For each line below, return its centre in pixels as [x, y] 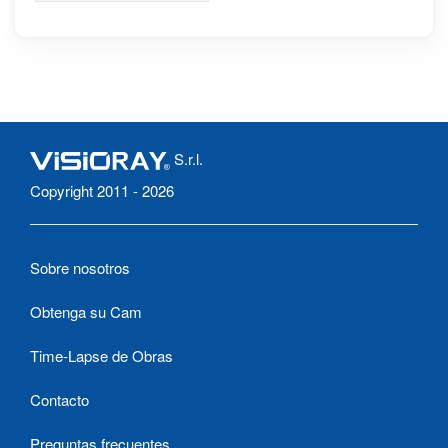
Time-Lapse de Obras [101, 356]
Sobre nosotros [80, 268]
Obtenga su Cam [86, 312]
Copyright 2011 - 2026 [102, 191]
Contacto [59, 400]
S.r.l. [186, 159]
